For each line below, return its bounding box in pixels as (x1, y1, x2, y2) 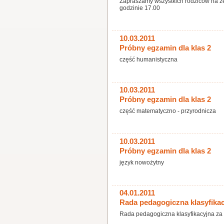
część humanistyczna (119, 56, 177, 63)
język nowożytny (119, 159, 164, 166)
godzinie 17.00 (119, 4, 160, 11)
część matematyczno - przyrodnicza (119, 107, 216, 114)
